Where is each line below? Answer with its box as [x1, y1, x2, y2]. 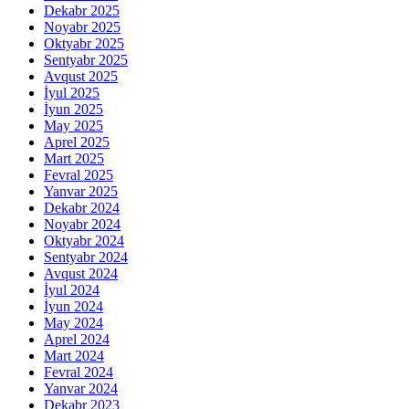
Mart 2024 [44, 347, 104, 363]
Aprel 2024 [44, 330, 110, 347]
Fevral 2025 [44, 166, 113, 183]
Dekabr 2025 [44, 2, 120, 18]
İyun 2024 [44, 298, 103, 314]
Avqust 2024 [44, 265, 118, 281]
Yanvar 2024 [44, 380, 118, 396]
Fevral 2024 [44, 363, 113, 380]
